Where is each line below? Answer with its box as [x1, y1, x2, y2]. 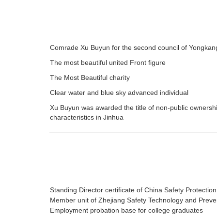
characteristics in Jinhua [50, 113, 124, 122]
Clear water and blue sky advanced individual [50, 89, 188, 97]
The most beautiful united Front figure [50, 59, 166, 67]
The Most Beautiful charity [50, 74, 130, 82]
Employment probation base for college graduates [50, 206, 203, 215]
